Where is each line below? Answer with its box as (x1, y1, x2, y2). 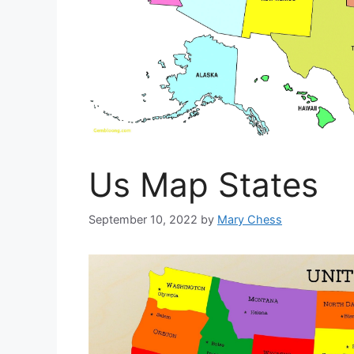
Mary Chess (217, 212, 282, 226)
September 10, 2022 (88, 212, 198, 226)
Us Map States (88, 164, 318, 205)
